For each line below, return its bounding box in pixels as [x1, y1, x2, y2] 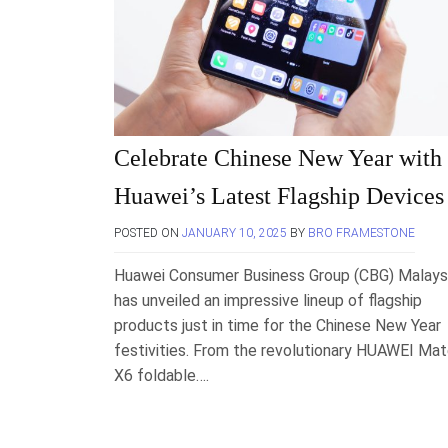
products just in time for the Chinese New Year [114, 316, 441, 335]
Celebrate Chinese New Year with [114, 145, 442, 171]
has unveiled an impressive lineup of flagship [114, 291, 422, 310]
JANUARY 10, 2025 [182, 226, 287, 240]
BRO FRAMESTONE [308, 226, 415, 240]
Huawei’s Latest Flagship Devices [114, 183, 444, 209]
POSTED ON [114, 226, 182, 240]
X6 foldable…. [114, 366, 209, 385]
